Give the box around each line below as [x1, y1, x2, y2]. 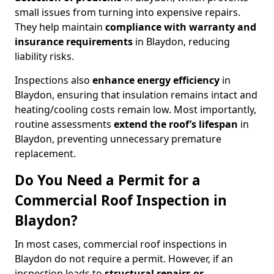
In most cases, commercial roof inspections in [15, 237, 227, 251]
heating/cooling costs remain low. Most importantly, [15, 103, 256, 117]
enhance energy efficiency [92, 73, 222, 87]
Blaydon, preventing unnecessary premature [15, 132, 221, 146]
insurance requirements [15, 35, 133, 49]
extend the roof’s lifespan [114, 117, 240, 131]
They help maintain [15, 20, 105, 34]
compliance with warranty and [105, 20, 256, 34]
